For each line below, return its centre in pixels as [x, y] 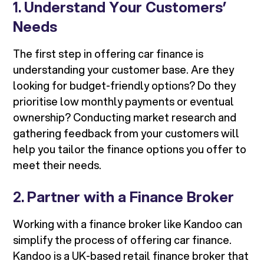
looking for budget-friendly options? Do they [125, 86]
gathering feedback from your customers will [126, 133]
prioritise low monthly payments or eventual [124, 102]
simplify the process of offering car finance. [123, 240]
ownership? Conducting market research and [125, 118]
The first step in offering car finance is [108, 54]
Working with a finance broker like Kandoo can [128, 224]
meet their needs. [57, 165]
